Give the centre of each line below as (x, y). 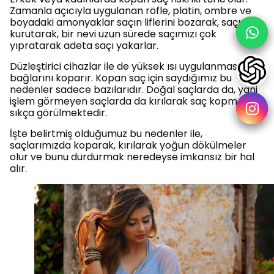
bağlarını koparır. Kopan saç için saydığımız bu (121, 78)
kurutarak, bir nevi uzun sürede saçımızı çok (113, 34)
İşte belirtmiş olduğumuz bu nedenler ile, (106, 133)
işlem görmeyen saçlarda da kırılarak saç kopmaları (134, 101)
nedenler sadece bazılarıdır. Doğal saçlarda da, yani (134, 89)
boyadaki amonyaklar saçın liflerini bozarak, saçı (125, 22)
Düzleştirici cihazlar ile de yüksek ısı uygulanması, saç (135, 66)
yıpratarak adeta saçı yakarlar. (84, 45)
